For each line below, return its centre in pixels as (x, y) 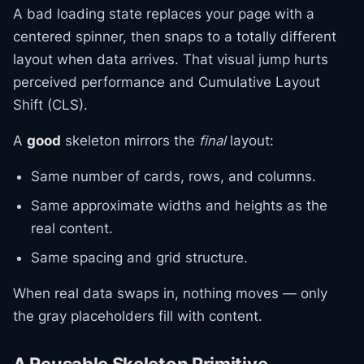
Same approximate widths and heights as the (179, 206)
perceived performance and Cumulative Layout (167, 82)
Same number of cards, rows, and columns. (173, 176)
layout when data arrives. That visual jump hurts (171, 59)
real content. (72, 228)
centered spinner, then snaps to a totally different (175, 37)
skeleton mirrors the (130, 141)
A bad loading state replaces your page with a (164, 14)
